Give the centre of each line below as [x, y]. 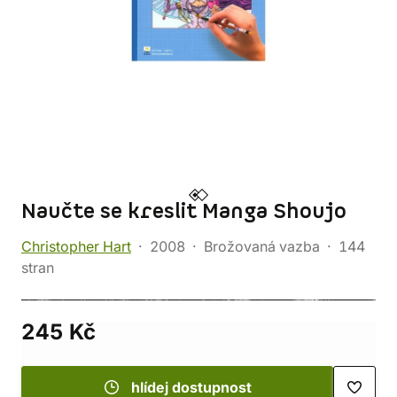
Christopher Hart [76, 246]
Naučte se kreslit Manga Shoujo [184, 212]
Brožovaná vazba [262, 246]
